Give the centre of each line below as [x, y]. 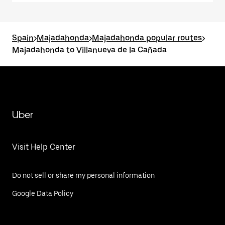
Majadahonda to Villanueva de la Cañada [89, 50]
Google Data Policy [43, 193]
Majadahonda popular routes [147, 38]
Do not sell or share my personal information [83, 175]
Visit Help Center [44, 147]
